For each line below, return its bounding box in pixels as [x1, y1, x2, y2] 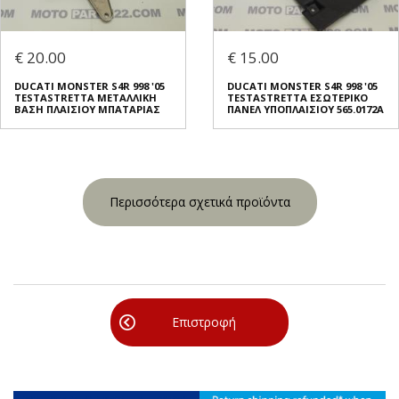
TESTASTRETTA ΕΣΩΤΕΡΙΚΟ [227, 91, 368, 105]
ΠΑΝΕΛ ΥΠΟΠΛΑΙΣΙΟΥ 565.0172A [227, 102, 384, 117]
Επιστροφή [172, 313, 236, 331]
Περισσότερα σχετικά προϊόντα [109, 193, 290, 211]
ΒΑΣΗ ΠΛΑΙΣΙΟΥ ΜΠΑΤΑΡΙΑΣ [14, 102, 160, 117]
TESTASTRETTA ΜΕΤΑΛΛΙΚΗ [14, 91, 157, 105]
